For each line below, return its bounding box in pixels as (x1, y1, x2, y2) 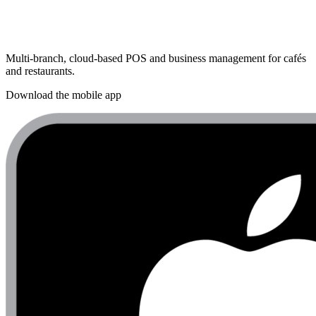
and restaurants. (6, 65, 75, 78)
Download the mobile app (6, 89, 121, 102)
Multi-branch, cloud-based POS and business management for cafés (6, 52, 306, 65)
